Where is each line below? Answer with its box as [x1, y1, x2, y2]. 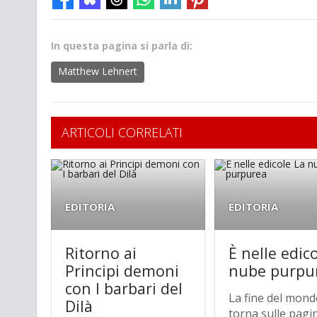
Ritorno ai [65, 242, 137, 263]
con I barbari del [65, 277, 183, 299]
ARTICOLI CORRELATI [62, 123, 183, 141]
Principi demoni [65, 260, 179, 281]
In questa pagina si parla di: [51, 38, 192, 52]
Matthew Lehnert [58, 64, 137, 78]
